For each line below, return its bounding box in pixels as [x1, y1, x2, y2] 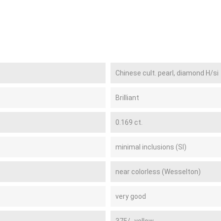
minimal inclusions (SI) [115, 143, 186, 151]
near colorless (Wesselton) [115, 167, 201, 176]
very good [115, 192, 146, 200]
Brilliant [115, 93, 139, 102]
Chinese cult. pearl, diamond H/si [115, 69, 219, 77]
